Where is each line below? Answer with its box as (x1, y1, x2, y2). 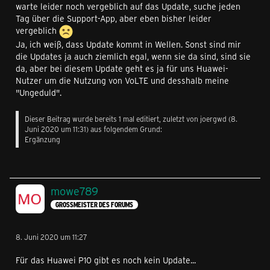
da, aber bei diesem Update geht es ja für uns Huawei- (16, 63, 228, 74)
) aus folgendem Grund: (86, 124, 162, 134)
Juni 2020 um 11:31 (25, 124, 86, 134)
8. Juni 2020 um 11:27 (16, 232, 87, 242)
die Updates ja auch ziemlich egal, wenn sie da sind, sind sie (16, 51, 251, 62)
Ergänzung (25, 134, 60, 144)
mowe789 (51, 184, 98, 198)
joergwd (200, 114, 227, 124)
